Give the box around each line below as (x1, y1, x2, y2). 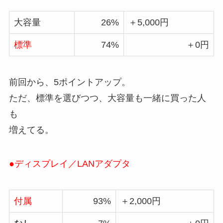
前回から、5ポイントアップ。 (8, 77, 130, 88)
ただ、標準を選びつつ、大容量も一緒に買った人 (8, 93, 206, 104)
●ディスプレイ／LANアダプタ (8, 158, 130, 169)
